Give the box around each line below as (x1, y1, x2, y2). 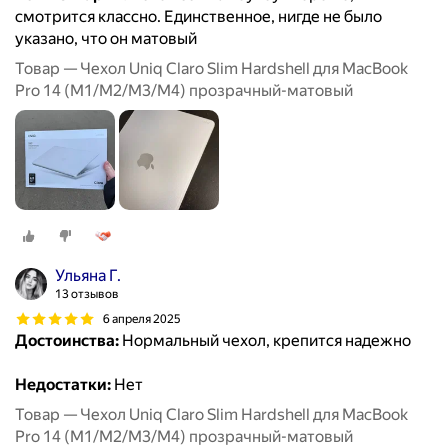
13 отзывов (55, 287, 119, 302)
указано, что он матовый (15, 29, 197, 49)
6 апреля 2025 (103, 311, 181, 326)
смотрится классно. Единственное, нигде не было (15, 7, 382, 27)
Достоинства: (15, 331, 119, 351)
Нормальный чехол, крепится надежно (119, 331, 411, 351)
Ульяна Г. (55, 266, 121, 286)
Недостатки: (15, 375, 111, 395)
